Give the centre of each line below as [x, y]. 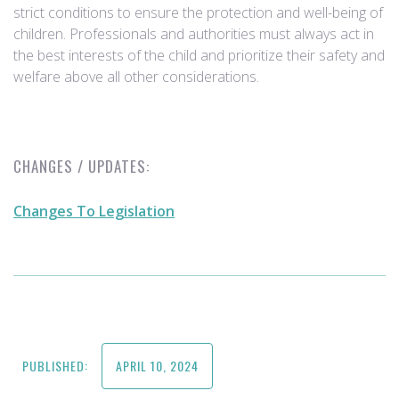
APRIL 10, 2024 [157, 366]
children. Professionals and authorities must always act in [194, 34]
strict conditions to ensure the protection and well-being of [198, 12]
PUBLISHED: [55, 366]
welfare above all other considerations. [136, 77]
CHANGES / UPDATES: [81, 166]
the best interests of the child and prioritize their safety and [199, 55]
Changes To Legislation [94, 211]
